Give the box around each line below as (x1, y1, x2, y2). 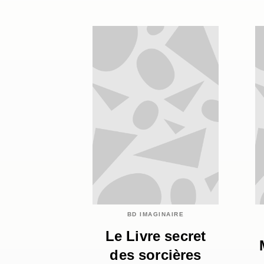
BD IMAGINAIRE (127, 210, 184, 217)
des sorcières (110, 246, 202, 263)
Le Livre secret (105, 227, 206, 244)
